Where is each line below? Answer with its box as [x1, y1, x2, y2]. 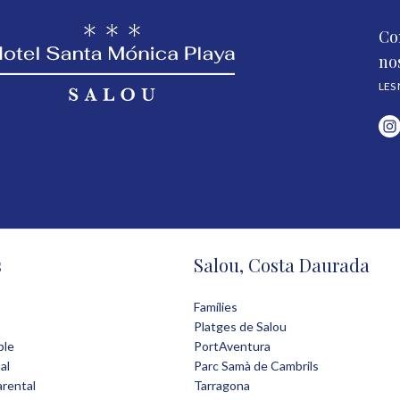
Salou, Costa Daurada [194, 253, 370, 278]
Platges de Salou [194, 319, 287, 335]
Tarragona [194, 378, 250, 394]
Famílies [194, 299, 237, 315]
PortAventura [194, 338, 271, 354]
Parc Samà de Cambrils [194, 358, 319, 374]
